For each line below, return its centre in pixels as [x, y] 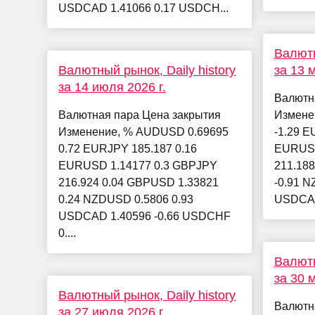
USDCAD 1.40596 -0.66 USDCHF [145, 217]
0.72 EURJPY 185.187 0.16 [128, 149]
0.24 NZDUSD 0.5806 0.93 [126, 200]
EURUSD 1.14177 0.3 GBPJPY [138, 166]
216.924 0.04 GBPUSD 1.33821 [139, 183]
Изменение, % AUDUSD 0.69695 [144, 132]
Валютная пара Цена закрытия [140, 115]
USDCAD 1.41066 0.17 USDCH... [144, 8]
